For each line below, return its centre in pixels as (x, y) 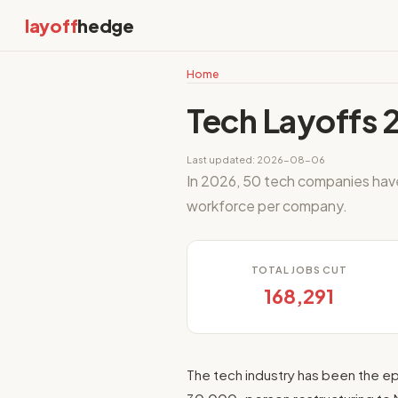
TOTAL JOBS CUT (299, 270)
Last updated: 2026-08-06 (256, 159)
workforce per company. (267, 206)
